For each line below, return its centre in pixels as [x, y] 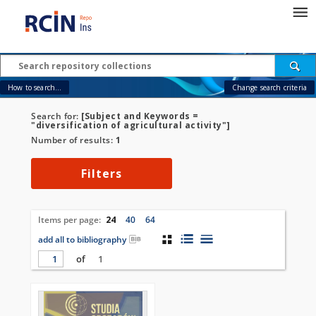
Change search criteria [269, 87]
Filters [102, 174]
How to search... [35, 87]
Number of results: [73, 140]
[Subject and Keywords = [140, 116]
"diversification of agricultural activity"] [131, 125]
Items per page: [71, 220]
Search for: [56, 116]
